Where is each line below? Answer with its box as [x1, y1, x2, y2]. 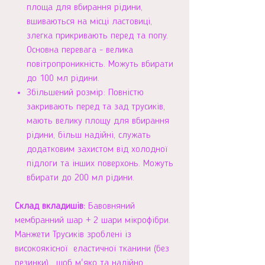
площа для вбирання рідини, [27, 3, 143, 12]
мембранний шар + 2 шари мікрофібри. [15, 216, 170, 225]
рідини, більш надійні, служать [27, 131, 151, 140]
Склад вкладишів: [15, 202, 88, 211]
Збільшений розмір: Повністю [27, 88, 144, 98]
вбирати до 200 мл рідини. [27, 173, 134, 183]
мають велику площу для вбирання [27, 117, 169, 126]
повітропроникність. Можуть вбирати [27, 60, 173, 69]
